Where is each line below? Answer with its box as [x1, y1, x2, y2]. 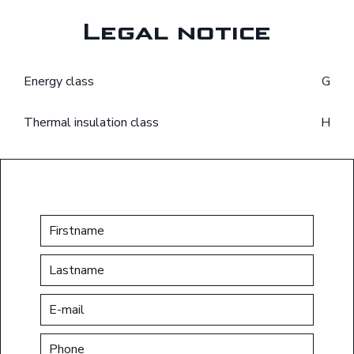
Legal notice [83, 18, 271, 47]
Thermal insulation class [24, 114, 159, 132]
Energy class [24, 73, 94, 91]
